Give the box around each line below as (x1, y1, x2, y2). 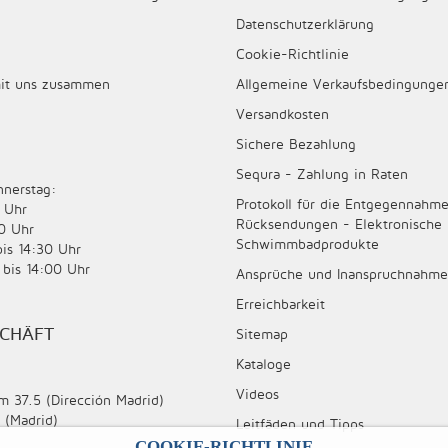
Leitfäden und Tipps (236, 415, 364, 433)
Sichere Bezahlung (236, 135, 356, 153)
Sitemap (236, 325, 288, 343)
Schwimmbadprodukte (236, 235, 379, 253)
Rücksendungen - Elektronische (236, 215, 442, 233)
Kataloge (236, 355, 291, 373)
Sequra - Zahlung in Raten (236, 165, 408, 183)
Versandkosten (236, 105, 329, 123)
